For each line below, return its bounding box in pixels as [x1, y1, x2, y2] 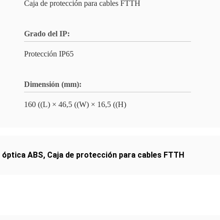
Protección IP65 [24, 50, 74, 58]
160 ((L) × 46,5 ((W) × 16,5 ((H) [24, 100, 126, 109]
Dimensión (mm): [24, 80, 82, 88]
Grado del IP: [24, 29, 70, 38]
